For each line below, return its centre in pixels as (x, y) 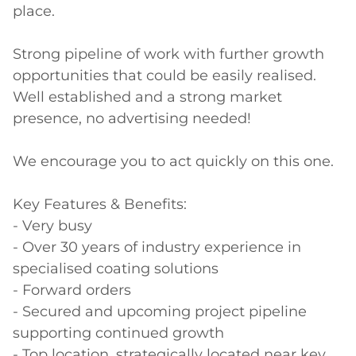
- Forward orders (74, 290)
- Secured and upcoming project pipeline (160, 312)
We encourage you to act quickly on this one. (175, 162)
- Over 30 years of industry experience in (157, 248)
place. (36, 12)
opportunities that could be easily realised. (164, 76)
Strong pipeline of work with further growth (168, 54)
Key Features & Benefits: (102, 205)
